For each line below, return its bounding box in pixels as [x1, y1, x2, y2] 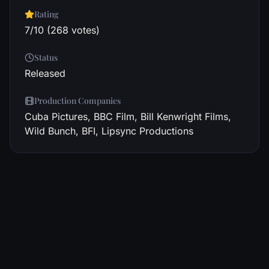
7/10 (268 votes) [25, 24, 100, 36]
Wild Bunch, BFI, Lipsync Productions [25, 125, 193, 137]
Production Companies [34, 95, 121, 106]
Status [34, 52, 58, 63]
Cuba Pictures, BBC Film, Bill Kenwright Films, [25, 110, 231, 122]
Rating [34, 8, 59, 20]
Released [25, 67, 65, 79]
